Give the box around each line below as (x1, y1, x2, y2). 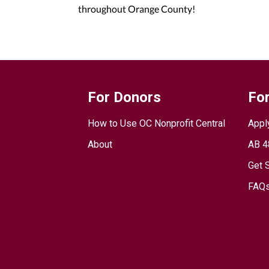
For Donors (88, 89, 162, 106)
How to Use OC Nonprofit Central (88, 118, 226, 129)
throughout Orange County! (78, 3, 195, 14)
